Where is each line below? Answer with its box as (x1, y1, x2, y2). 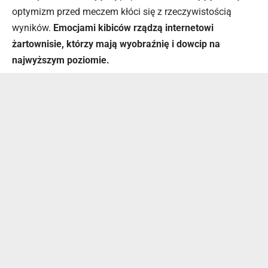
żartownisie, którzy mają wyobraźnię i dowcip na (12, 38, 220, 50)
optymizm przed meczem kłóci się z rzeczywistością (12, 5, 232, 17)
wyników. (12, 22, 53, 33)
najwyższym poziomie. (12, 54, 109, 66)
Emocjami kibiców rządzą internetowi (53, 22, 214, 33)
